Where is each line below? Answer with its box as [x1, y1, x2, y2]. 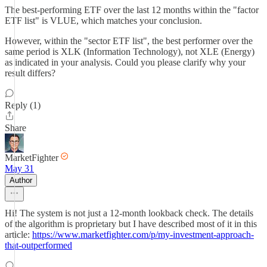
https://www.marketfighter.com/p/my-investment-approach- [32, 229, 254, 240]
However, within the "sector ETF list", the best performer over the [5, 36, 253, 46]
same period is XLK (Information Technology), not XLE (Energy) [5, 46, 254, 57]
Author [10, 176, 32, 185]
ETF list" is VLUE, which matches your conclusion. [5, 15, 202, 26]
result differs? [5, 68, 55, 78]
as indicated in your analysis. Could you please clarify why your [5, 57, 246, 67]
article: [5, 229, 32, 240]
